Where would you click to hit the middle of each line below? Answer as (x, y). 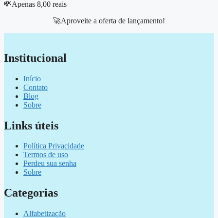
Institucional (35, 58)
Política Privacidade (54, 146)
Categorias (31, 193)
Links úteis (31, 125)
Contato (36, 87)
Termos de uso (46, 155)
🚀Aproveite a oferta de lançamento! (109, 20)
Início (32, 78)
